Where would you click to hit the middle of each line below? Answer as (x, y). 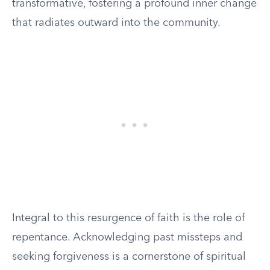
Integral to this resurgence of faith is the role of (128, 218)
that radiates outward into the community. (116, 23)
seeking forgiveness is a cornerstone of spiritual (129, 257)
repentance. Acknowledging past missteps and (127, 237)
